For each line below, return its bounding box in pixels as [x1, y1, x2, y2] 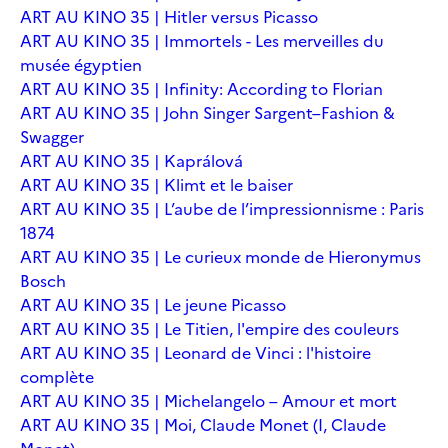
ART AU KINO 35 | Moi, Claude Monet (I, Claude [20, 412, 386, 437]
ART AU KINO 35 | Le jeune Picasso [20, 292, 286, 317]
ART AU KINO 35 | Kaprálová [20, 148, 243, 173]
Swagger [20, 124, 84, 149]
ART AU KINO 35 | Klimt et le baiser [20, 172, 293, 197]
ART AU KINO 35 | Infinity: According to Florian [20, 76, 383, 101]
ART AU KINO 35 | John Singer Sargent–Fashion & [20, 100, 395, 125]
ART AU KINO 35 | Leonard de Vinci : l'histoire [20, 340, 371, 365]
